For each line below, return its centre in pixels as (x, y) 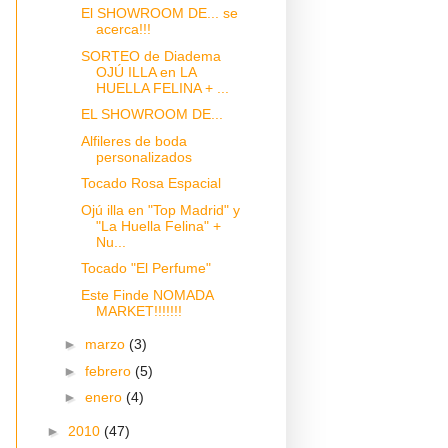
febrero (109, 370)
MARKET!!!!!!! (138, 310)
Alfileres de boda (133, 140)
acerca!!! (123, 29)
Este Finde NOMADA (146, 294)
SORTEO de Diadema (150, 55)
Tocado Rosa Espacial (150, 183)
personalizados (143, 156)
